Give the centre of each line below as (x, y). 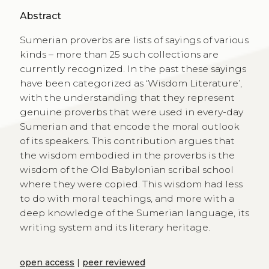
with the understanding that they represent (127, 97)
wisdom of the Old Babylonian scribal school (126, 169)
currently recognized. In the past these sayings (133, 68)
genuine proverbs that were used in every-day (131, 112)
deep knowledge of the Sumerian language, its (134, 213)
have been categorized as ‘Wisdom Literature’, (131, 83)
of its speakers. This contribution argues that (127, 141)
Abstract (40, 16)
